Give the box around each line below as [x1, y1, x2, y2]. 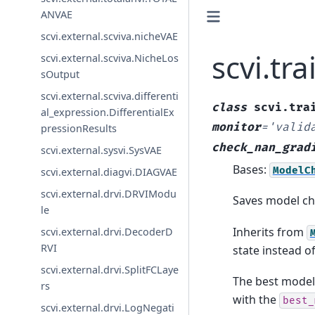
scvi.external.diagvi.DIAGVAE [41, 165, 178, 179]
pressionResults [41, 121, 117, 135]
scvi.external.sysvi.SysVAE [41, 143, 162, 157]
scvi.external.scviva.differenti [41, 89, 179, 103]
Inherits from [232, 224, 307, 240]
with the [232, 291, 279, 307]
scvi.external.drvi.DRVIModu [41, 186, 177, 200]
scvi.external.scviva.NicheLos [41, 51, 179, 65]
